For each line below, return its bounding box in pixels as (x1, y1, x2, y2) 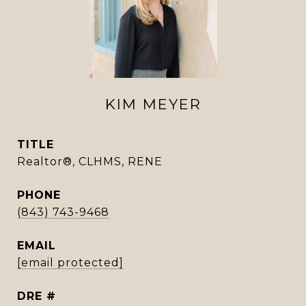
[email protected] (17, 256, 124, 269)
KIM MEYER (105, 96, 201, 113)
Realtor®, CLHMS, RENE (17, 155, 163, 168)
